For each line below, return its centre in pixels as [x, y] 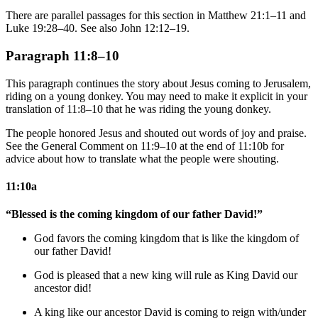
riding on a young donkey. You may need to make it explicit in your [157, 96]
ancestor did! [63, 288]
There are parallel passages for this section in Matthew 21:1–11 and [156, 16]
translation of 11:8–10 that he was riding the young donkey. [138, 109]
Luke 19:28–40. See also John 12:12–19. [98, 28]
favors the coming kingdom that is [133, 238]
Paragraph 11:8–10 [62, 55]
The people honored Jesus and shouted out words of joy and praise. [156, 133]
